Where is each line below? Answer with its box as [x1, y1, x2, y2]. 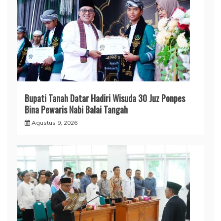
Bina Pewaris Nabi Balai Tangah [25, 103, 128, 116]
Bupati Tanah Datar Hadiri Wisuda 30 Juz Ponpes [25, 91, 185, 105]
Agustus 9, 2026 [32, 118, 77, 126]
